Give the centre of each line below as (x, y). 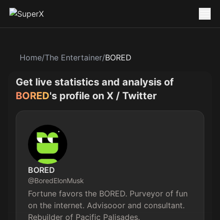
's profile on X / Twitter (103, 96)
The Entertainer (73, 57)
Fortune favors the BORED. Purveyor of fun (109, 193)
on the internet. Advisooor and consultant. (108, 205)
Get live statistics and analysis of (95, 82)
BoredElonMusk (59, 180)
